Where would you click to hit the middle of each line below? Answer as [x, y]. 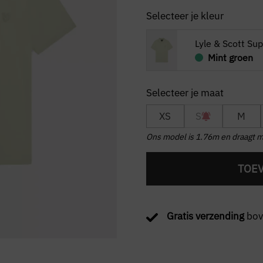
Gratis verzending [206, 216]
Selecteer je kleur [185, 16]
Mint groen [230, 57]
